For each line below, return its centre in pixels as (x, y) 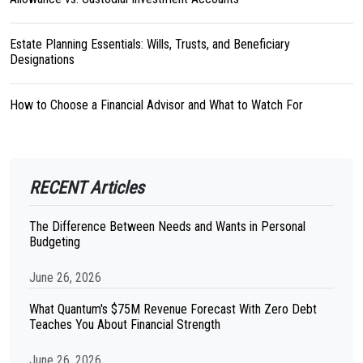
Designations (42, 60)
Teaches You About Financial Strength (125, 325)
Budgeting (55, 242)
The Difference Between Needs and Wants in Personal (167, 226)
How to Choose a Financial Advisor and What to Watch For (156, 105)
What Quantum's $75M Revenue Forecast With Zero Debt (173, 309)
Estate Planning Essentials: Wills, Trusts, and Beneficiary (150, 44)
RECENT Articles (87, 188)
